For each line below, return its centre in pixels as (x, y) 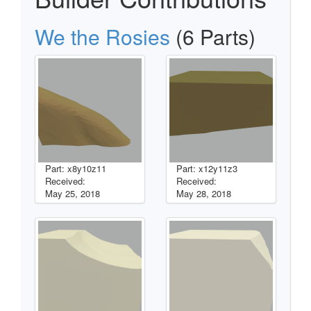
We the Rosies (102, 36)
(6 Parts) (213, 36)
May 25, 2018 (73, 193)
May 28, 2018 (204, 193)
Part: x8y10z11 (76, 168)
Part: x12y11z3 (207, 168)
